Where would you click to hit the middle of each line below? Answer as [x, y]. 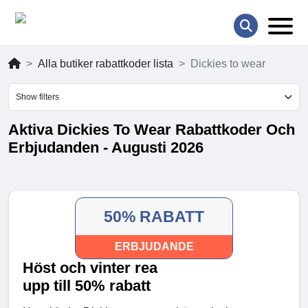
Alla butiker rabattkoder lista [106, 64]
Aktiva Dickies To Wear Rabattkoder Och [152, 130]
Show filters [37, 97]
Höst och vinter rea [90, 268]
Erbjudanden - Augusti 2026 [106, 148]
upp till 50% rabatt [87, 286]
